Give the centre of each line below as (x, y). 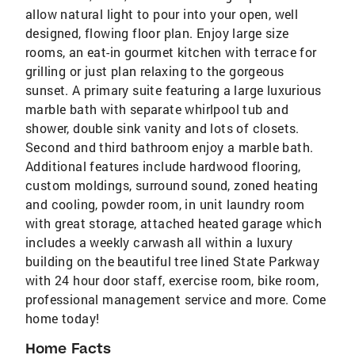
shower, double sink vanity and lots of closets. (162, 128)
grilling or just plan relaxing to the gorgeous (155, 71)
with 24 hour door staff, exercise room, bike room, (172, 280)
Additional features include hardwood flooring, (163, 166)
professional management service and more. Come (176, 299)
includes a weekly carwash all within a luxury (159, 242)
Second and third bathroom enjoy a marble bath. (170, 147)
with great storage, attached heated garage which (174, 223)
